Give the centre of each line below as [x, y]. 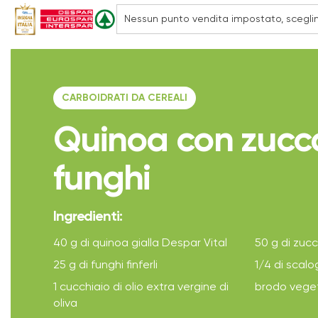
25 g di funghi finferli [105, 265]
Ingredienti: [88, 217]
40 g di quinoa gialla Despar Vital [140, 243]
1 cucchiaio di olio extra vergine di [141, 287]
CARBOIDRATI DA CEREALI [125, 98]
